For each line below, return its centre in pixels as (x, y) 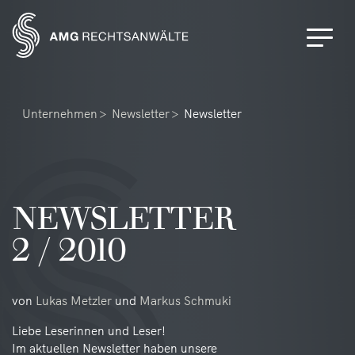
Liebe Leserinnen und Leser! (89, 331)
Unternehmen (60, 114)
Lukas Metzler (74, 301)
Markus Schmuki (185, 301)
